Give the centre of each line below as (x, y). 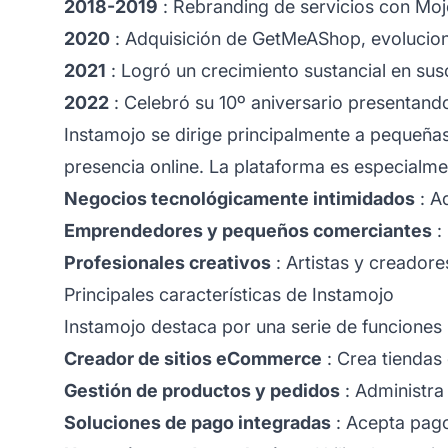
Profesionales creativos (167, 262)
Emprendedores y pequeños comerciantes (248, 230)
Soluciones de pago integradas (197, 422)
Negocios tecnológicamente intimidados (239, 198)
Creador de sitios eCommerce (193, 358)
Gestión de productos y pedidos (202, 390)
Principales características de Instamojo (229, 294)
